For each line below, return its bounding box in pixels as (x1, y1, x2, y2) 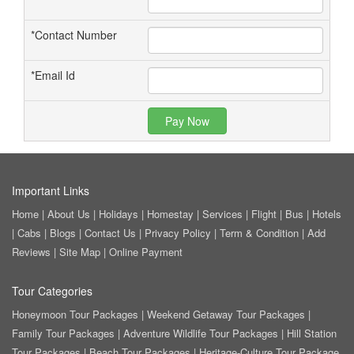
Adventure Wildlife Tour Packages (123, 326, 278, 341)
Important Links (12, 183, 89, 198)
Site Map (59, 244, 100, 259)
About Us (47, 206, 90, 221)
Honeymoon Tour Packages (12, 307, 138, 322)
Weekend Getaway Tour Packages (147, 307, 305, 322)
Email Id (35, 67, 75, 83)
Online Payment (109, 244, 183, 259)
